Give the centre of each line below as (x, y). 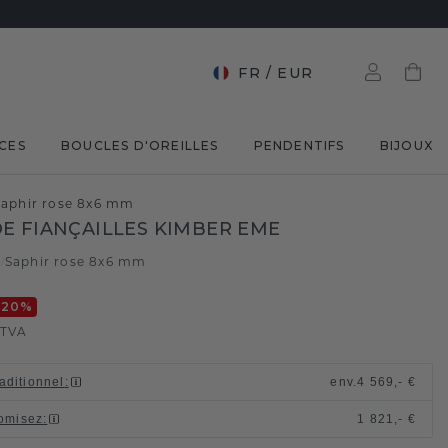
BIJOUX (406, 145)
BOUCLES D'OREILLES (139, 145)
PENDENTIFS (299, 145)
